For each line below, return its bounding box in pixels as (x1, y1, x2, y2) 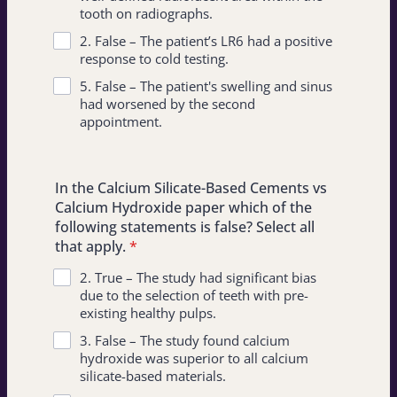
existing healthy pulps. (80, 304, 216, 322)
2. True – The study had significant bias (80, 269, 316, 286)
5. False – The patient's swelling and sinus (80, 77, 332, 95)
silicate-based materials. (80, 367, 226, 385)
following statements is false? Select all (55, 217, 315, 237)
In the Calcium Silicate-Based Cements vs (55, 178, 327, 198)
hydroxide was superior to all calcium (80, 349, 308, 367)
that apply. (55, 237, 126, 256)
